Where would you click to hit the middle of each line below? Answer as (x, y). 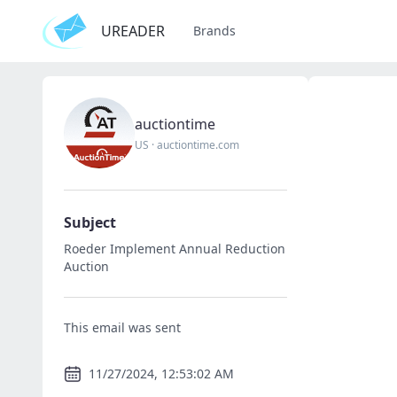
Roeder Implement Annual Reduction (175, 249)
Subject (90, 222)
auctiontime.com (198, 145)
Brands (214, 31)
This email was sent (122, 327)
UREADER (133, 31)
